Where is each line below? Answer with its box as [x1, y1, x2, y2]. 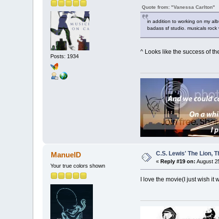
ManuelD [50, 151, 81, 159]
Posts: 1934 [50, 53, 79, 60]
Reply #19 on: [160, 158, 196, 165]
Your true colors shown [50, 163, 106, 169]
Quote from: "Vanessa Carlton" [141, 4, 215, 10]
